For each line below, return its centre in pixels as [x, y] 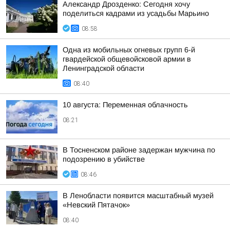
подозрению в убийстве [104, 159]
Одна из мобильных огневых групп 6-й [129, 50]
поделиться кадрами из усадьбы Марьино [136, 13]
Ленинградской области [103, 68]
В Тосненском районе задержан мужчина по [139, 150]
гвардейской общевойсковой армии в [127, 59]
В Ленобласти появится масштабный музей [138, 196]
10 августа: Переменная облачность [125, 105]
